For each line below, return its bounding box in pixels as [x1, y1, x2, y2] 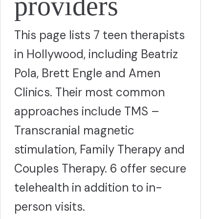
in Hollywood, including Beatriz [14, 46, 178, 62]
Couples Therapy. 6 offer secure [14, 161, 186, 176]
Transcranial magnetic [14, 123, 134, 138]
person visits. [14, 199, 85, 214]
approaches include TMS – [14, 104, 159, 119]
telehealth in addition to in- [14, 180, 162, 195]
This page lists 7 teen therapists [14, 27, 185, 43]
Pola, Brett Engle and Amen [14, 66, 160, 81]
